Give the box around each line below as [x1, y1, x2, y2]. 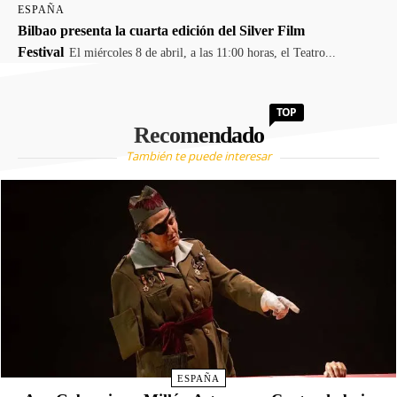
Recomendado [133, 122, 264, 148]
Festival [18, 44, 64, 59]
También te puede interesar [126, 148, 271, 164]
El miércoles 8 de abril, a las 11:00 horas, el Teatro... [69, 46, 336, 59]
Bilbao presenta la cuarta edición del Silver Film [18, 23, 305, 38]
